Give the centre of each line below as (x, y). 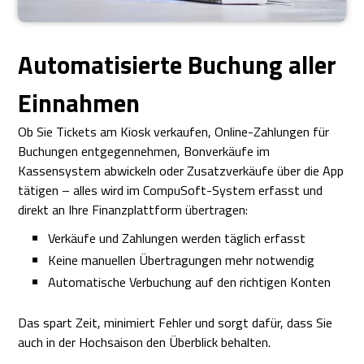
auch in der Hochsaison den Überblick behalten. (145, 342)
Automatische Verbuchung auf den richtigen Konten (190, 282)
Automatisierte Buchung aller (178, 65)
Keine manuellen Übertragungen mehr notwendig (182, 260)
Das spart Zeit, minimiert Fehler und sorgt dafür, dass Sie (175, 323)
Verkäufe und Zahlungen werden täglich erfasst (177, 238)
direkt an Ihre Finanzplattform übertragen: (133, 210)
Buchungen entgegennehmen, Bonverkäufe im (144, 152)
